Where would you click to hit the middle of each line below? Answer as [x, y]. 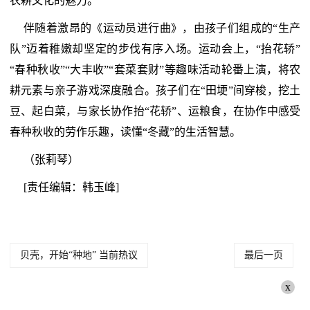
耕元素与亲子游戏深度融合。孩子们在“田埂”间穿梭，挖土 [155, 90]
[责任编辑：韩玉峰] [71, 187]
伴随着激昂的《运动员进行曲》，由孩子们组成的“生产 [162, 28]
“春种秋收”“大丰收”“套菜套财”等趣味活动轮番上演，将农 [155, 70]
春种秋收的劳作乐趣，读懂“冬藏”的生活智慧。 [125, 132]
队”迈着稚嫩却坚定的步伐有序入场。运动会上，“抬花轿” [155, 49]
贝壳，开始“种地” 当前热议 [79, 255]
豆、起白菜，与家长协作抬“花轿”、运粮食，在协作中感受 [155, 111]
